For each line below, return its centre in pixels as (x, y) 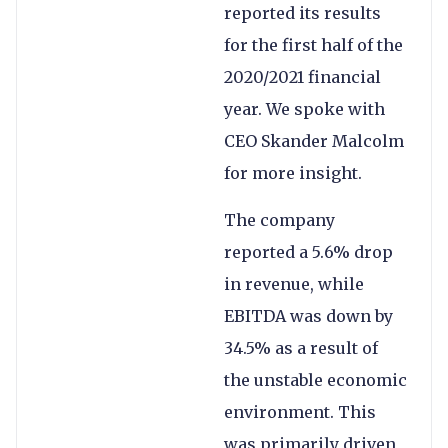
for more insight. (293, 173)
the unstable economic (315, 379)
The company (279, 219)
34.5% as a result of (301, 347)
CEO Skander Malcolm (314, 141)
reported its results (302, 13)
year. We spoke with (304, 109)
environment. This (300, 411)
